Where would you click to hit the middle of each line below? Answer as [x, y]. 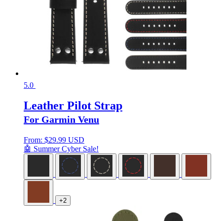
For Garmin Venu [61, 120]
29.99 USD [66, 140]
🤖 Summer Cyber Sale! [61, 149]
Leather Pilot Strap [73, 106]
